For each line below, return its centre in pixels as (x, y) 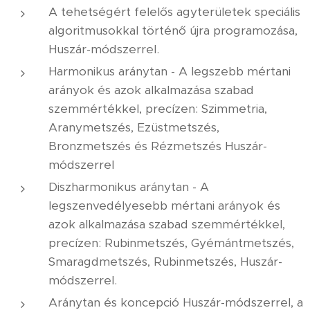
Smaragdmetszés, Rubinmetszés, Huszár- (165, 262)
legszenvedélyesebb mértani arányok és (164, 206)
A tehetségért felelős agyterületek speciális (174, 12)
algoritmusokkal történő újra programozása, (173, 30)
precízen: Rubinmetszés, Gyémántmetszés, (171, 243)
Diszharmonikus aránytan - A (129, 187)
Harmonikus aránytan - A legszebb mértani (170, 71)
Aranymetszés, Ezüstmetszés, (134, 127)
